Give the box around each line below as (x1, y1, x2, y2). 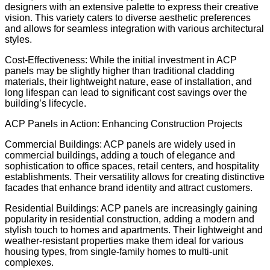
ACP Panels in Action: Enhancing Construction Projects (5, 118, 242, 129)
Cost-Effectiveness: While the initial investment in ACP (5, 54, 237, 65)
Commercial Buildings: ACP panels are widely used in (5, 139, 236, 149)
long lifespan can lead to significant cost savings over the (5, 87, 247, 98)
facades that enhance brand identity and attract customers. (5, 182, 253, 193)
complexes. (5, 257, 54, 268)
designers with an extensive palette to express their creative (5, 1, 259, 12)
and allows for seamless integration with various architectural (5, 23, 264, 34)
